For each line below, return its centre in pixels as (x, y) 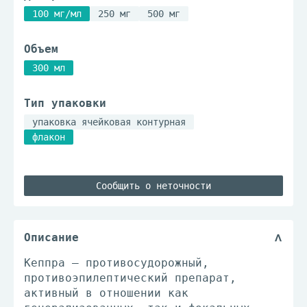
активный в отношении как (106, 293)
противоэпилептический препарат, (130, 278)
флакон (49, 137)
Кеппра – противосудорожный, (116, 263)
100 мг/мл (57, 14)
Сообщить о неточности (153, 186)
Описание (51, 237)
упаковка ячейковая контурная (109, 122)
